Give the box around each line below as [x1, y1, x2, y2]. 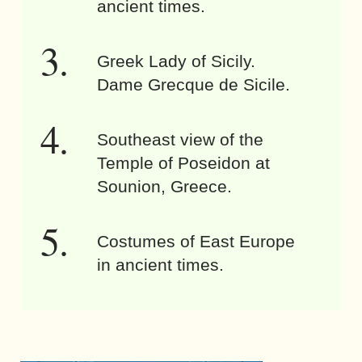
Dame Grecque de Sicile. [97, 74, 290, 94]
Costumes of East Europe [97, 231, 295, 250]
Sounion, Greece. [97, 176, 232, 196]
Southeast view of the [97, 129, 263, 149]
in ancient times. [97, 255, 224, 274]
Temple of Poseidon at [97, 153, 270, 172]
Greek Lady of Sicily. [97, 51, 255, 70]
